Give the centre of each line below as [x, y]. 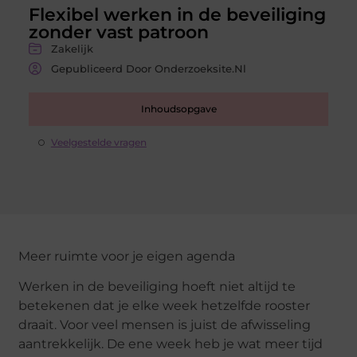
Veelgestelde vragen [98, 142]
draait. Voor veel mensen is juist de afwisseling [165, 325]
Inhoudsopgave [178, 108]
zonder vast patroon [118, 32]
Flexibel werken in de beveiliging [177, 14]
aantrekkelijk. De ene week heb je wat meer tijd [171, 344]
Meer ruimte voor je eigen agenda [127, 256]
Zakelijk [72, 48]
